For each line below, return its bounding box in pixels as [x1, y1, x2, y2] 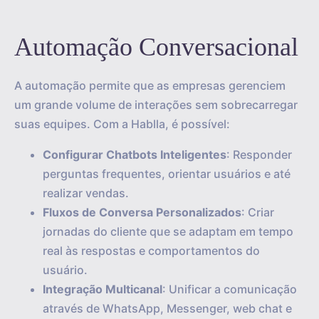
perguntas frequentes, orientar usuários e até [43, 167, 291, 181]
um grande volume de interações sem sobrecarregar [14, 98, 298, 112]
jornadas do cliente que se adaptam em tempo [43, 224, 293, 239]
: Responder [226, 147, 292, 162]
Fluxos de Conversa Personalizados [43, 205, 241, 219]
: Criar [241, 205, 274, 219]
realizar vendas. [43, 186, 129, 200]
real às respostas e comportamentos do [43, 244, 260, 258]
